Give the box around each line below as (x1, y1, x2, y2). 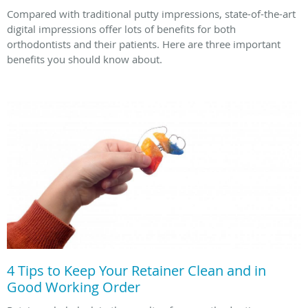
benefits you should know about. (7, 52, 162, 67)
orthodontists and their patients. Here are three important (7, 37, 280, 52)
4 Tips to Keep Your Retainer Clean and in (7, 261, 266, 280)
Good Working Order (7, 277, 140, 296)
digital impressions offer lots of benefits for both (7, 22, 236, 36)
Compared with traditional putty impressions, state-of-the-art (7, 7, 296, 21)
